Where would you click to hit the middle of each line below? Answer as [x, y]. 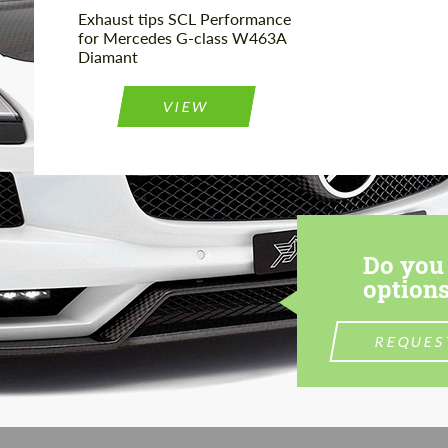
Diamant [108, 57]
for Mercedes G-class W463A [182, 38]
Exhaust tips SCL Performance [184, 19]
